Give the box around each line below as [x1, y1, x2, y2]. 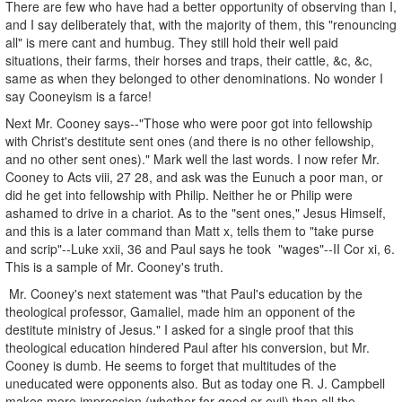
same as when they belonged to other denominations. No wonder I [5, 68, 383, 87]
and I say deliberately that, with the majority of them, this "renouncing [5, 14, 397, 33]
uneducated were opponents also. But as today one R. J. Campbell [5, 373, 385, 392]
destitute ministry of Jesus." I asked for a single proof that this [5, 319, 354, 338]
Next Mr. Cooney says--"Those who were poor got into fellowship [5, 113, 372, 132]
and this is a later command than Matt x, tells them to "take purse [5, 221, 374, 240]
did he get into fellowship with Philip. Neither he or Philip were [5, 185, 353, 204]
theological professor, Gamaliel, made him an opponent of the [5, 301, 355, 320]
